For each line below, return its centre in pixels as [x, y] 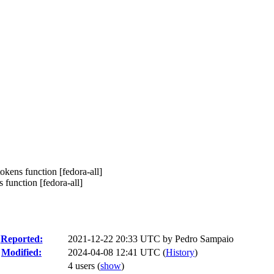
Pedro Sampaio [204, 239]
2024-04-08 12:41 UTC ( [117, 252]
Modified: [21, 252]
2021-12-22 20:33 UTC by [121, 239]
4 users [83, 266]
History [180, 252]
